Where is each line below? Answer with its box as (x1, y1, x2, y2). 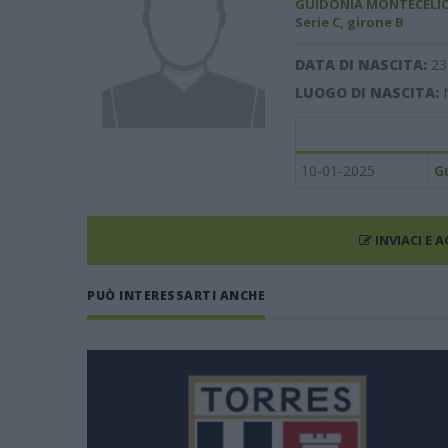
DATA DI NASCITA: (294, 55, 431, 74)
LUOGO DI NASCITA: (294, 83, 443, 102)
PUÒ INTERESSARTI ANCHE (87, 287, 265, 304)
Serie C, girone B (294, 13, 404, 31)
